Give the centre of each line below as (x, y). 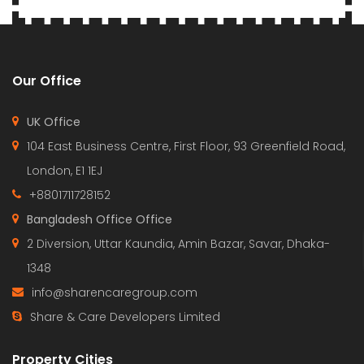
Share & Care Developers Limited (125, 317)
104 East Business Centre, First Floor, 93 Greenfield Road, (186, 146)
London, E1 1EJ (65, 171)
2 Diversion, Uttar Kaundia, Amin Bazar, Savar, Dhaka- (178, 244)
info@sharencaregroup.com (115, 292)
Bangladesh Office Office (100, 219)
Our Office (47, 81)
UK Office (54, 122)
